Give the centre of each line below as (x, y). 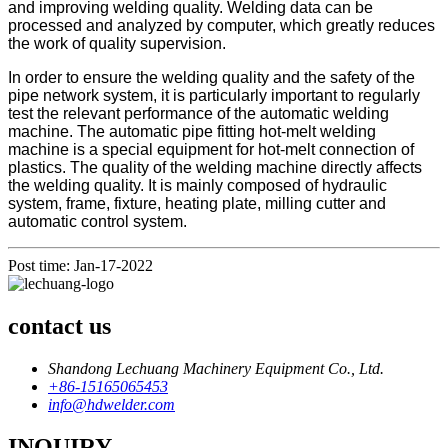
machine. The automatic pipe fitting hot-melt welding (192, 132)
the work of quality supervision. (117, 44)
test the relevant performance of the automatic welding (198, 114)
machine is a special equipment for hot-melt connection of (211, 150)
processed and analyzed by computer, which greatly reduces (221, 26)
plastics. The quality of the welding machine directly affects (215, 168)
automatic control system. (97, 222)
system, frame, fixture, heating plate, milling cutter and (197, 204)
